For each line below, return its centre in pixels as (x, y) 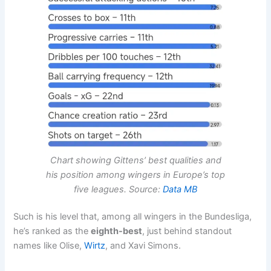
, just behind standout (187, 231)
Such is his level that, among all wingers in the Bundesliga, (133, 217)
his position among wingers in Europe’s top (135, 175)
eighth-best (117, 231)
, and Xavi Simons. (143, 246)
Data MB (180, 189)
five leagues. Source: (118, 189)
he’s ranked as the (52, 231)
